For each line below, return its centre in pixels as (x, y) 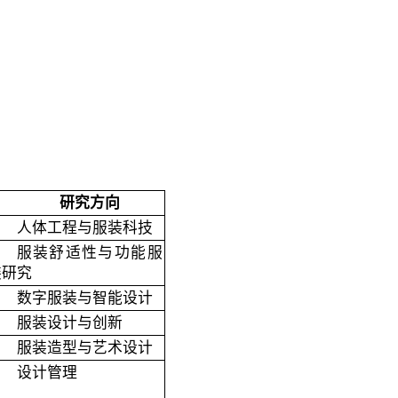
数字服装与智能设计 (84, 298)
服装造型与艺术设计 (84, 348)
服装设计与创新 (69, 323)
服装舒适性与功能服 (89, 253)
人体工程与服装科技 (84, 228)
